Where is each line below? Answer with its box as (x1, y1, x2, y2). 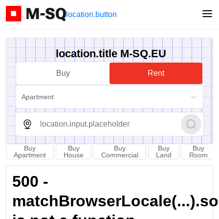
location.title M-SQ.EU (56, 47, 166, 60)
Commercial (101, 151, 138, 159)
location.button (66, 10, 117, 19)
